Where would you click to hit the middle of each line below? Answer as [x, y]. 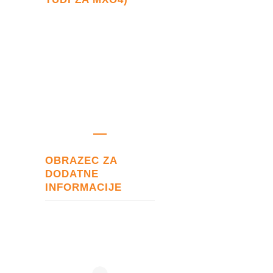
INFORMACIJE [83, 187]
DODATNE [72, 174]
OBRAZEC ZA [81, 160]
